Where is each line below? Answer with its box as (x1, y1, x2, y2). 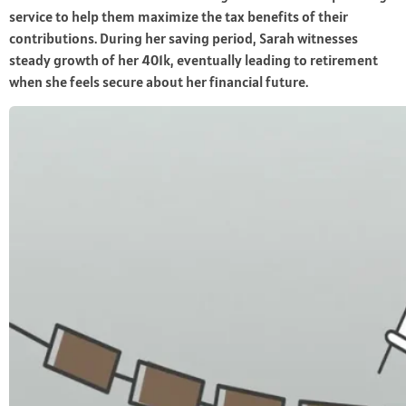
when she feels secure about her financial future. (9, 72, 308, 92)
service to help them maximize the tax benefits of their (9, 7, 348, 26)
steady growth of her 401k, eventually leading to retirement (9, 51, 378, 70)
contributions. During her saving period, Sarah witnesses (9, 29, 358, 48)
